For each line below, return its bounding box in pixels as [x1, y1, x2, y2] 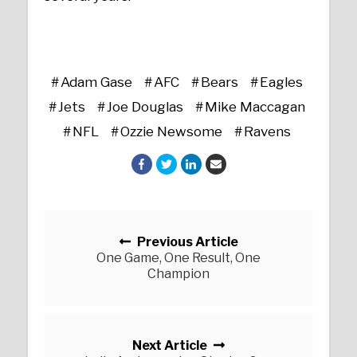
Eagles [259, 73, 303, 90]
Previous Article [134, 233, 238, 249]
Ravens [243, 123, 291, 139]
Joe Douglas [106, 98, 183, 115]
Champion [147, 265, 210, 281]
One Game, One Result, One [96, 249, 261, 265]
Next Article [132, 337, 207, 353]
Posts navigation [44, 210, 198, 233]
